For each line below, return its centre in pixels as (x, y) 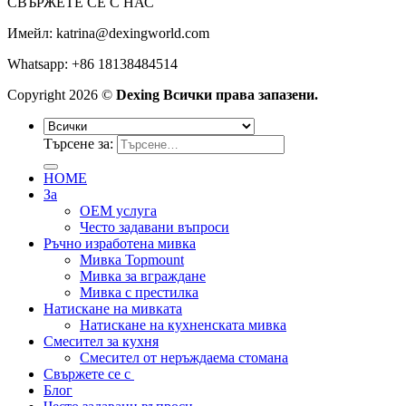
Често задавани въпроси (155, 227)
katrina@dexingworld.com (133, 34)
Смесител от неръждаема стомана (184, 358)
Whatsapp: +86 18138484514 (92, 64)
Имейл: (32, 34)
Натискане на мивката (113, 309)
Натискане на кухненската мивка (183, 325)
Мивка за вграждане (143, 276)
